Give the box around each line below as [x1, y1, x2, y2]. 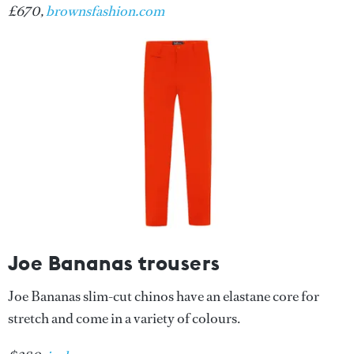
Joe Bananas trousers [8, 249, 220, 276]
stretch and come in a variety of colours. [8, 308, 240, 328]
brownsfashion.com [46, 2, 164, 21]
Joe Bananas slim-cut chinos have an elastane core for [8, 286, 319, 306]
